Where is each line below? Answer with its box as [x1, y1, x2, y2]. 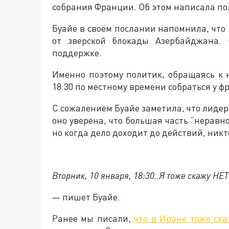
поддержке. [52, 47, 102, 59]
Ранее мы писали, [52, 213, 134, 224]
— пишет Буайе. [52, 191, 120, 203]
